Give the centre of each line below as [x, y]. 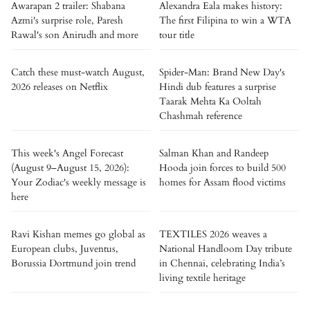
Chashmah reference [201, 116]
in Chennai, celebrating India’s [222, 263]
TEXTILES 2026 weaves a [213, 234]
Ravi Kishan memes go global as [78, 234]
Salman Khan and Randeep [214, 153]
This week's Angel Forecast [67, 153]
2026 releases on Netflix [60, 87]
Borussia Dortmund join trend [73, 263]
